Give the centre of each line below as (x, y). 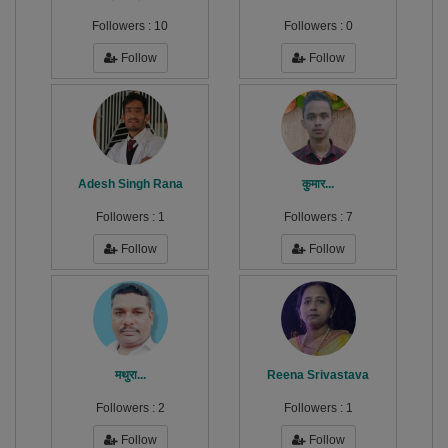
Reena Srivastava (318, 375)
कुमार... (318, 184)
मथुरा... (130, 375)
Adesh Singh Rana (130, 184)
